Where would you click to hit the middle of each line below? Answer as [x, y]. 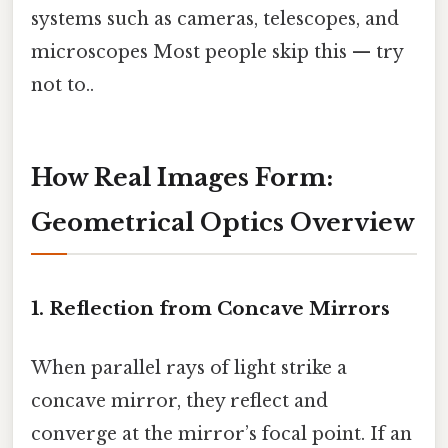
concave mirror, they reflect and [179, 400]
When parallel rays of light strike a [189, 367]
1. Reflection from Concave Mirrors [210, 308]
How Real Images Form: [182, 177]
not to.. [62, 85]
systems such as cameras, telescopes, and [215, 19]
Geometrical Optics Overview [223, 222]
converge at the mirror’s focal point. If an [221, 433]
